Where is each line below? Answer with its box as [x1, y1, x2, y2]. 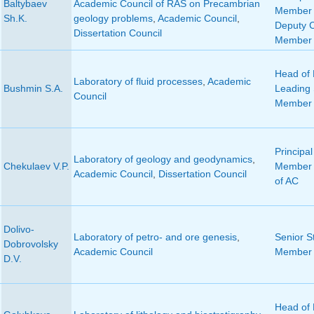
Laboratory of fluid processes [73, 76, 203, 88]
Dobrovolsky [3, 238, 58, 250]
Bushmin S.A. [3, 83, 63, 95]
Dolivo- [3, 224, 34, 235]
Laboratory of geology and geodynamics [73, 153, 252, 165]
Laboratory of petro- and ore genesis [73, 231, 237, 243]
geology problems [73, 13, 153, 25]
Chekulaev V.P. [3, 161, 69, 172]
